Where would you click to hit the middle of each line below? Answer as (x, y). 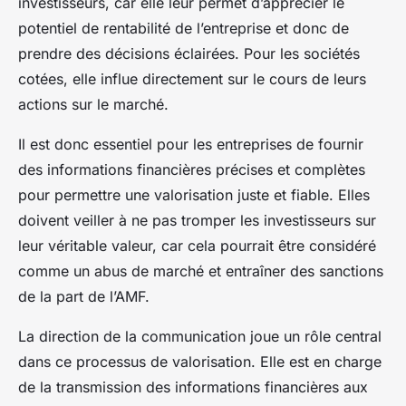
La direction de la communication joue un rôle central (200, 336)
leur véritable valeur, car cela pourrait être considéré (197, 245)
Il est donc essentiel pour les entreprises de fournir (191, 144)
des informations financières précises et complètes (192, 169)
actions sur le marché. (93, 104)
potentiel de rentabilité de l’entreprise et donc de (184, 28)
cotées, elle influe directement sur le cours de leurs (192, 78)
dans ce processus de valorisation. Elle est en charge (200, 361)
